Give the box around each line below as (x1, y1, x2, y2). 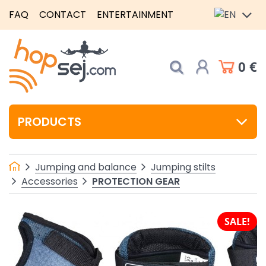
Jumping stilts (151, 160, 216, 174)
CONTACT (39, 8, 86, 21)
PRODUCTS (18, 113, 81, 130)
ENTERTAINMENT (97, 8, 173, 21)
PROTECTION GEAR (92, 174, 180, 188)
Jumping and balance (35, 160, 137, 174)
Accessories (21, 174, 78, 188)
